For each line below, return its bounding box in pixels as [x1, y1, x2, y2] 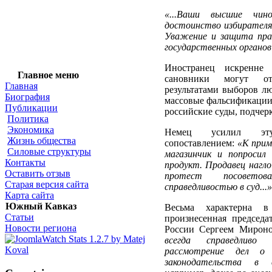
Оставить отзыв [5, 168, 70, 178]
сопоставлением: [165, 138, 237, 148]
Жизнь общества [7, 135, 76, 146]
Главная [5, 81, 38, 91]
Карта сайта [5, 190, 54, 200]
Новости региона [5, 223, 76, 233]
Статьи [5, 212, 34, 222]
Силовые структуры [7, 146, 91, 157]
